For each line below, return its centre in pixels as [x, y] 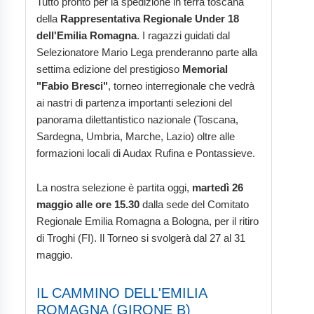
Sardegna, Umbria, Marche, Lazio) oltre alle [136, 137]
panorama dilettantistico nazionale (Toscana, [137, 120]
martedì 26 [218, 188]
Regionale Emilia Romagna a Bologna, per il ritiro [148, 221]
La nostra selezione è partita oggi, [114, 188]
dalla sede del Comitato [194, 205]
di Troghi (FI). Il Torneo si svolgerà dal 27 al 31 [141, 238]
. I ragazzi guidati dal [183, 36]
